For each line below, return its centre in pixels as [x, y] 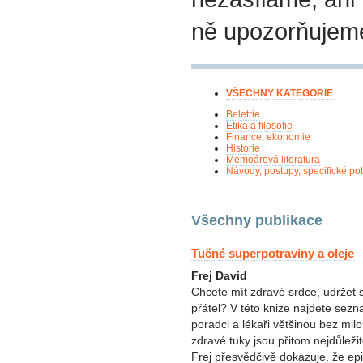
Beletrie [243, 115]
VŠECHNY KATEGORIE [280, 94]
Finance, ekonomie [268, 137]
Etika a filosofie [259, 126]
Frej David [219, 275]
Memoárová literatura [273, 160]
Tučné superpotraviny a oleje [273, 253]
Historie [243, 149]
